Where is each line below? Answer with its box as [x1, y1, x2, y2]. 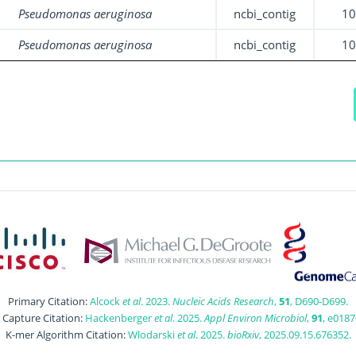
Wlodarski [127, 327, 177, 342]
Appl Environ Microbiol [204, 311, 307, 326]
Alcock [90, 294, 122, 309]
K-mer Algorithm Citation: [5, 327, 128, 342]
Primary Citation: [8, 294, 90, 309]
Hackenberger [85, 311, 154, 326]
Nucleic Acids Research [172, 294, 274, 309]
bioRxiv [226, 327, 259, 342]
